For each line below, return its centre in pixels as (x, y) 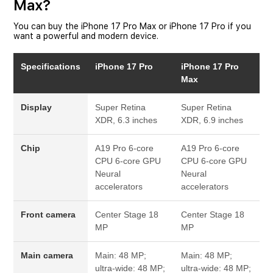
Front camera (48, 214)
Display (36, 107)
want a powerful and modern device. (86, 36)
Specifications (51, 66)
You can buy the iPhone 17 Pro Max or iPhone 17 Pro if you (132, 26)
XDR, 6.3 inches (126, 120)
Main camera (47, 255)
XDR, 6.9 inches (212, 120)
